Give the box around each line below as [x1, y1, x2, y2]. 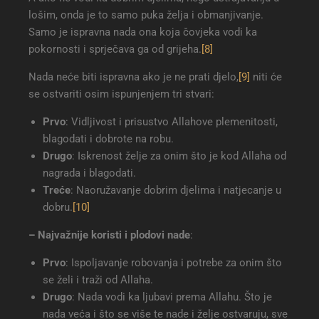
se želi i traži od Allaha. [43, 273, 153, 287]
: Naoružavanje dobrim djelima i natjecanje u [70, 184, 281, 197]
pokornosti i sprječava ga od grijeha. [28, 43, 202, 56]
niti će [250, 70, 282, 84]
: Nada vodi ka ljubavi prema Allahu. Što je [72, 291, 272, 304]
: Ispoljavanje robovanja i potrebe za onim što [66, 256, 282, 270]
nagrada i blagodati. [43, 167, 136, 180]
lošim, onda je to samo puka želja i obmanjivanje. [28, 9, 263, 22]
